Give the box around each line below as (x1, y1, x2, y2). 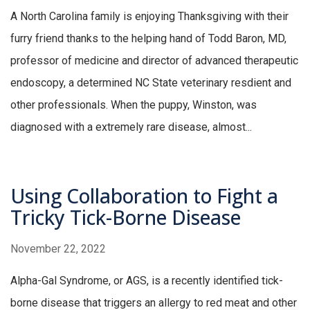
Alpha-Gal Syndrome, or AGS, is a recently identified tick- (10, 274, 283, 288)
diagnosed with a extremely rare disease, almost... (10, 120, 252, 134)
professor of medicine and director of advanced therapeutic (10, 54, 298, 68)
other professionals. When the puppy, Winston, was (10, 98, 257, 112)
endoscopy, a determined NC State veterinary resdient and (10, 76, 291, 90)
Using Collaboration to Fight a (10, 183, 278, 210)
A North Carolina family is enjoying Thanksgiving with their (10, 10, 289, 24)
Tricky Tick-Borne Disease (10, 204, 241, 231)
